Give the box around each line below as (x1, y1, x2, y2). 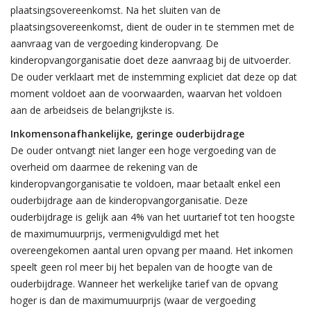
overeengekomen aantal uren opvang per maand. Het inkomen (10, 244, 293, 257)
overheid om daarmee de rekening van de (10, 160, 198, 174)
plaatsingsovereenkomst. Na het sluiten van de (10, 3, 221, 17)
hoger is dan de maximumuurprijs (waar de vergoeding (10, 294, 255, 307)
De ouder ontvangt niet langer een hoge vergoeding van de (10, 144, 276, 157)
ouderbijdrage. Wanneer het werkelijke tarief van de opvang (10, 277, 278, 290)
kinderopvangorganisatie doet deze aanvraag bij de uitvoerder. (10, 53, 291, 67)
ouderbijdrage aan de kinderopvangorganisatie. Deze (10, 194, 248, 207)
